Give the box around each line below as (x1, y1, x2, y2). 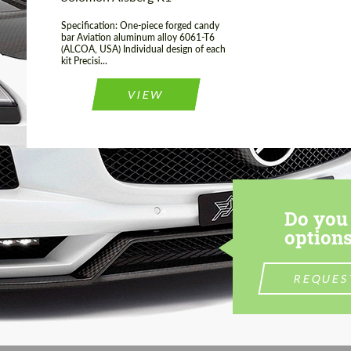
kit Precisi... (61, 55, 107, 67)
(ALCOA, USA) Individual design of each (61, 43, 226, 56)
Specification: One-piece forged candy (61, 20, 219, 32)
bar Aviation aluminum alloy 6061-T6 (61, 31, 215, 44)
